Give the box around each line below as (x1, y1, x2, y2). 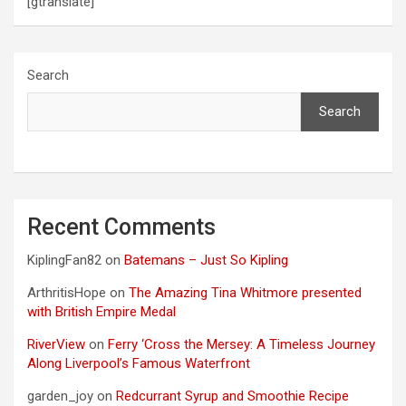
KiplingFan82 (27, 251, 101, 268)
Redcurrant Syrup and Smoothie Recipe (116, 387, 349, 404)
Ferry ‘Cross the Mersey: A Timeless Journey (108, 335, 375, 353)
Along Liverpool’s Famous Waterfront (27, 354, 250, 372)
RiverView (27, 335, 85, 353)
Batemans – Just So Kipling (124, 251, 288, 268)
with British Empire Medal (27, 303, 176, 320)
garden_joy (27, 387, 93, 404)
